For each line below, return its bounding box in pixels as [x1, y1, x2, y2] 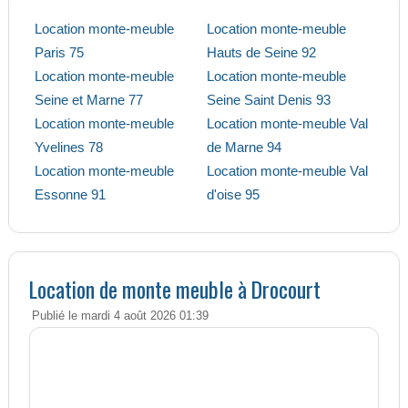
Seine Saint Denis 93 [206, 92, 331, 108]
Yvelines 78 [34, 139, 103, 156]
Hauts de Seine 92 [206, 45, 316, 61]
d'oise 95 [206, 187, 260, 203]
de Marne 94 [206, 139, 281, 156]
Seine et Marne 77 [34, 92, 143, 108]
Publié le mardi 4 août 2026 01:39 [31, 310, 209, 323]
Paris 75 [34, 45, 84, 61]
